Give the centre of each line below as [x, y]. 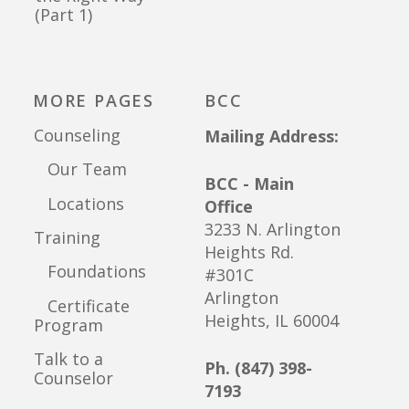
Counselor [73, 378]
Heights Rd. [249, 252]
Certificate [82, 305]
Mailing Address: [272, 136]
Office [229, 206]
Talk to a [68, 359]
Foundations [90, 272]
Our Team [80, 169]
